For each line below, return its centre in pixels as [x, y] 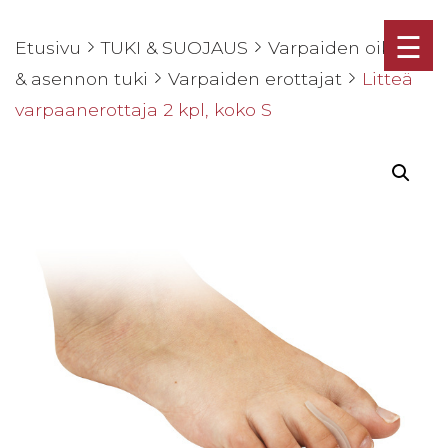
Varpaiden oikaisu [348, 47]
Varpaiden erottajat [255, 78]
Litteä [387, 78]
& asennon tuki [81, 78]
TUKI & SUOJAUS [174, 47]
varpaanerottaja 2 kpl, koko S [143, 109]
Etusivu [48, 47]
